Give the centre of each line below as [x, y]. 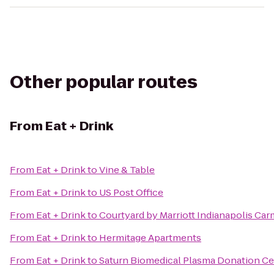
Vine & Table [127, 170]
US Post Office [131, 192]
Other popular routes [104, 82]
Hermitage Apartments [150, 238]
